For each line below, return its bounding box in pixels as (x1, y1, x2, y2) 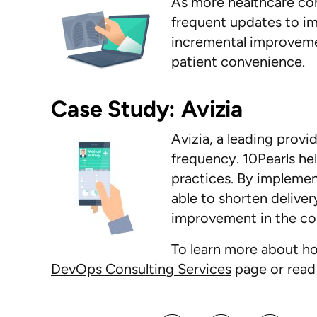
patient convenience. (171, 53, 305, 70)
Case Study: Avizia (67, 96, 248, 122)
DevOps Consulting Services (51, 260, 231, 277)
